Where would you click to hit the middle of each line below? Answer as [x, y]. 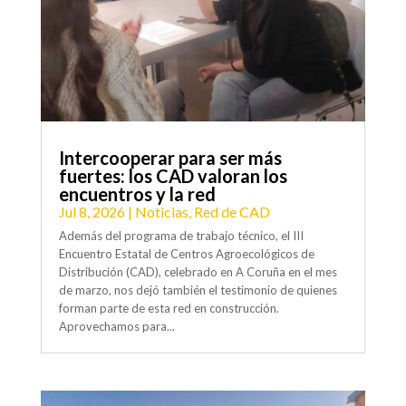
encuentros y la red [137, 193]
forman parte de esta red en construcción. [169, 308]
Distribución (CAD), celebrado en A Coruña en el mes [198, 271]
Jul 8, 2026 [92, 211]
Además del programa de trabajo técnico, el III [181, 235]
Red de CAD [232, 211]
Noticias [161, 211]
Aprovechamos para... [116, 326]
